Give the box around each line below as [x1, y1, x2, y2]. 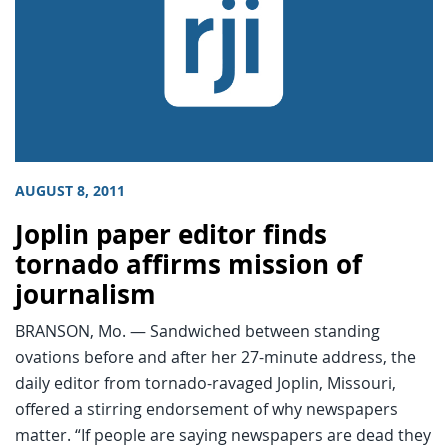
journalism [15, 276, 156, 312]
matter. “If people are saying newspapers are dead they [15, 423, 431, 446]
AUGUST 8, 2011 [15, 180, 125, 201]
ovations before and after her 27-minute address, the [15, 345, 416, 368]
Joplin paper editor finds [15, 216, 327, 252]
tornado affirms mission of [15, 246, 362, 282]
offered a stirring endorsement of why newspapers [15, 397, 398, 420]
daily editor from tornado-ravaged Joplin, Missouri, [15, 371, 396, 394]
